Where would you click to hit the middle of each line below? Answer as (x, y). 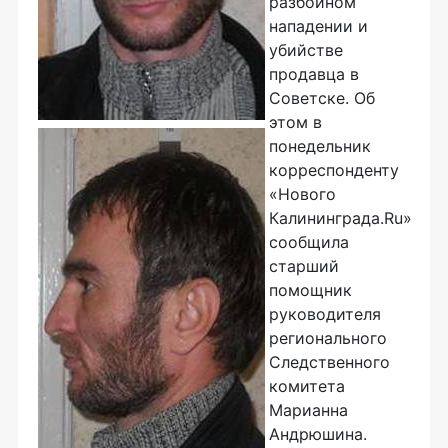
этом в (295, 122)
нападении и (318, 26)
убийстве (306, 50)
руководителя (325, 314)
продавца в (314, 74)
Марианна (308, 410)
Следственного (329, 362)
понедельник (320, 146)
